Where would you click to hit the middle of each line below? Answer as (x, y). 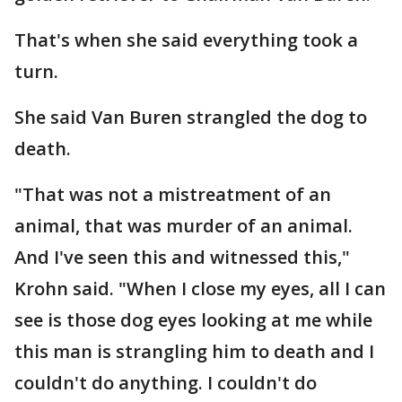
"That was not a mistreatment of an (173, 194)
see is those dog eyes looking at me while (193, 319)
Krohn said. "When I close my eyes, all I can (200, 288)
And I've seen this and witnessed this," (182, 257)
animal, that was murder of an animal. (184, 225)
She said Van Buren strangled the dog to (191, 117)
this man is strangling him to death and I (194, 351)
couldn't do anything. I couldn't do (166, 382)
